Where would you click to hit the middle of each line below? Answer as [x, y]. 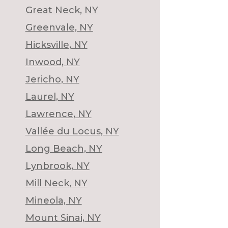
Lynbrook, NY [57, 166]
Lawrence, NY [58, 114]
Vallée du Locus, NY [72, 131]
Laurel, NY [50, 96]
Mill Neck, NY [56, 183]
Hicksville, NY [56, 45]
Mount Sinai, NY [63, 218]
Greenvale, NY [59, 27]
